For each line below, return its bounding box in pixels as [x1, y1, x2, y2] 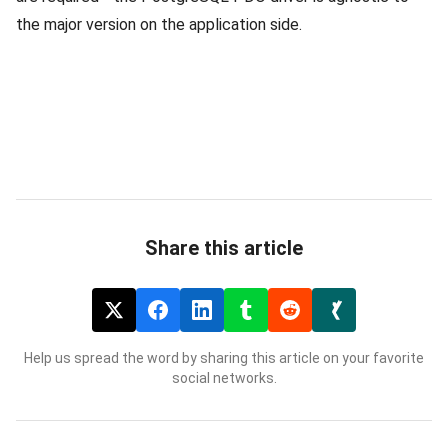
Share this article [145, 235, 303, 260]
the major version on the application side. [16, 14, 302, 34]
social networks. [171, 369, 277, 386]
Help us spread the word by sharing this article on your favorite [24, 349, 424, 366]
